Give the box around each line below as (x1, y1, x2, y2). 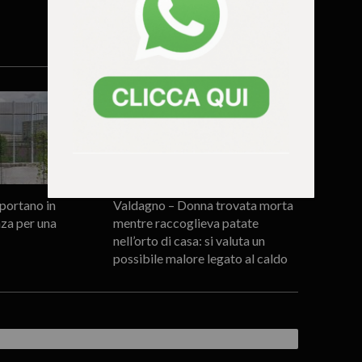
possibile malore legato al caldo (112, 250, 288, 266)
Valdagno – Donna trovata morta (112, 196, 293, 213)
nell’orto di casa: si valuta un (112, 232, 265, 248)
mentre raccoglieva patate (112, 214, 259, 230)
